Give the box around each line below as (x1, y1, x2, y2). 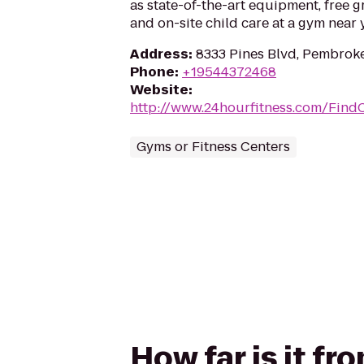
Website (130, 80, 188, 99)
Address (130, 45, 188, 63)
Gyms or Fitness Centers (136, 137, 290, 156)
